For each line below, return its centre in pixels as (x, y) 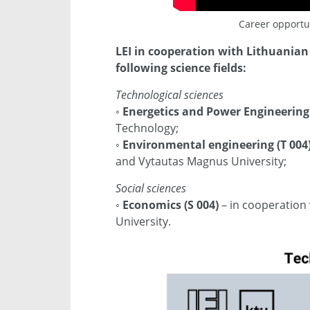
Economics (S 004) (171, 205)
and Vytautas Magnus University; (201, 162)
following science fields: (181, 68)
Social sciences (151, 189)
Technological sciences (170, 95)
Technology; (147, 128)
